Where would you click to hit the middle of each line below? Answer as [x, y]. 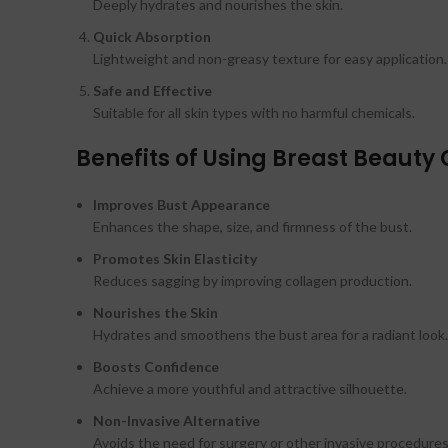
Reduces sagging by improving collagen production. [252, 281]
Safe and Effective [152, 91]
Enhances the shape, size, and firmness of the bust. [252, 227]
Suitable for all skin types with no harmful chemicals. [254, 113]
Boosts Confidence [156, 367]
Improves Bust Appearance [181, 205]
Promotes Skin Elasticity [175, 259]
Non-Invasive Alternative [176, 421]
